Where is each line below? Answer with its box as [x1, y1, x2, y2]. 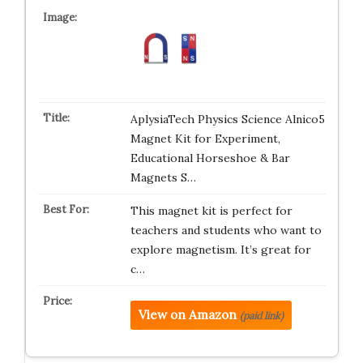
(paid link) [239, 310, 284, 322]
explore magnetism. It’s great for [130, 242, 311, 257]
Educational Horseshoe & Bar [130, 151, 290, 165]
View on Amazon [138, 307, 237, 322]
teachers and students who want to [130, 223, 322, 237]
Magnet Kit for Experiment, [130, 131, 280, 146]
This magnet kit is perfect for [130, 203, 293, 218]
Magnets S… [130, 170, 196, 185]
